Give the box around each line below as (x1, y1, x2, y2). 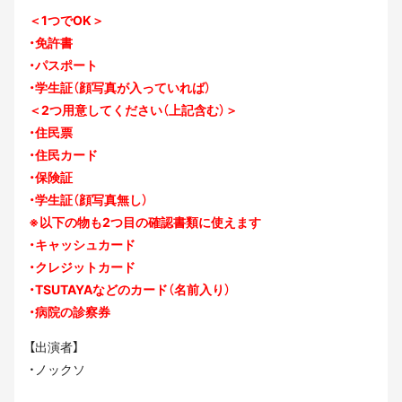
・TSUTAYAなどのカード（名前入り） (29, 281, 231, 297)
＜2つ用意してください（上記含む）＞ (29, 101, 238, 118)
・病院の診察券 (29, 303, 110, 319)
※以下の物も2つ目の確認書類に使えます (29, 214, 261, 230)
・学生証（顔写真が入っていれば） (29, 79, 211, 95)
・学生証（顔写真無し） (29, 191, 148, 207)
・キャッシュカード (29, 236, 135, 252)
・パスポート (29, 57, 98, 73)
